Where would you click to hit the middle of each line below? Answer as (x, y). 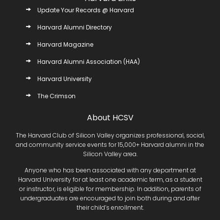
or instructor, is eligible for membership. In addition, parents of (110, 189)
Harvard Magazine (65, 45)
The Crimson (56, 96)
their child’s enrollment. (110, 207)
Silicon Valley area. (110, 154)
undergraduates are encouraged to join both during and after (110, 198)
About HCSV (110, 118)
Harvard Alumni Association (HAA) (88, 62)
